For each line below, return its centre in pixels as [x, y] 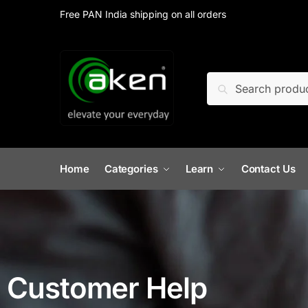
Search [229, 81]
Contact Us [268, 169]
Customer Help [107, 288]
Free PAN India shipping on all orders [143, 14]
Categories [131, 169]
